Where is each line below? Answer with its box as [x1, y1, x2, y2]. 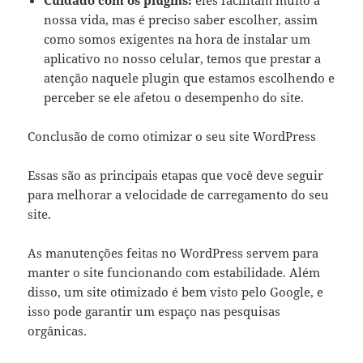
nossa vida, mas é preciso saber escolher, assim [44, 11, 318, 28]
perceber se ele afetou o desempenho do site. [44, 89, 305, 105]
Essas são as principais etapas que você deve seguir [28, 167, 324, 183]
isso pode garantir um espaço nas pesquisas [28, 303, 281, 319]
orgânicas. [28, 322, 91, 339]
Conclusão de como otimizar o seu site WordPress [28, 128, 317, 144]
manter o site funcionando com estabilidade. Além [28, 264, 321, 280]
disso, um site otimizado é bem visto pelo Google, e [28, 284, 324, 300]
